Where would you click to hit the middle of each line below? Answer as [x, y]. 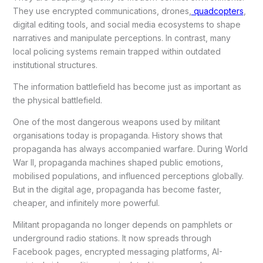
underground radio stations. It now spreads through [112, 238]
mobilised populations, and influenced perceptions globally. [128, 176]
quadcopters [217, 11]
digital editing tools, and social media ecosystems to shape [127, 25]
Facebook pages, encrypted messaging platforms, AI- [117, 252]
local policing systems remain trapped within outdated [117, 52]
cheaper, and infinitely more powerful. [86, 203]
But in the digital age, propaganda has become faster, [117, 190]
